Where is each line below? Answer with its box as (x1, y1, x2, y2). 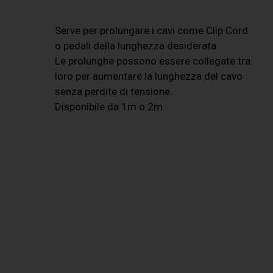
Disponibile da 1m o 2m (55, 101, 163, 113)
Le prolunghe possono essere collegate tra (55, 55, 251, 68)
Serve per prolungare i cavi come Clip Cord (55, 24, 249, 37)
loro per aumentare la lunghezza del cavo (55, 70, 243, 83)
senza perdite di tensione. (55, 85, 173, 98)
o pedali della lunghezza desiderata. (55, 40, 219, 52)
